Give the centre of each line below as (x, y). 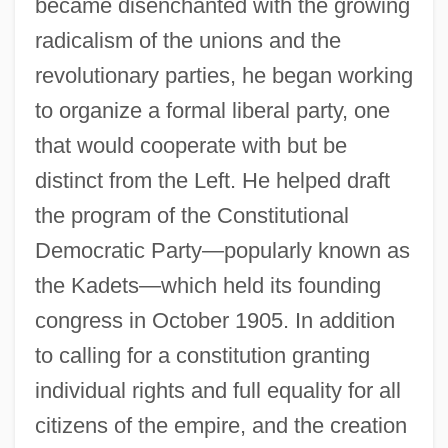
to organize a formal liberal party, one (212, 110)
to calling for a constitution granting (202, 355)
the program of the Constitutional (191, 215)
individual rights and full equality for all (217, 390)
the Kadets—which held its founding (207, 285)
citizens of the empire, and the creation (220, 425)
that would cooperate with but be (190, 145)
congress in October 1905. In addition (214, 320)
